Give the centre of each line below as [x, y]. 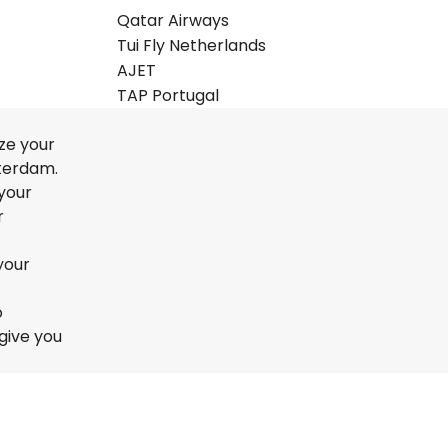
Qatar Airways [172, 20]
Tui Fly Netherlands [191, 45]
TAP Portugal [167, 95]
